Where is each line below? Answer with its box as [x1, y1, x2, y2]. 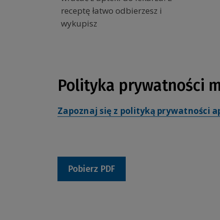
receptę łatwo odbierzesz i [61, 5, 162, 17]
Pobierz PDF [68, 163, 115, 174]
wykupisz [61, 18, 97, 29]
